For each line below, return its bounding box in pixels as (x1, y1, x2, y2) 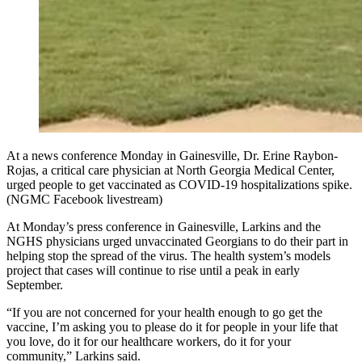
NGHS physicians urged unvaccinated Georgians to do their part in (6, 234, 348, 249)
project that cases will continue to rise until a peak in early (6, 263, 300, 278)
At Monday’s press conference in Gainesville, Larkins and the (6, 220, 321, 234)
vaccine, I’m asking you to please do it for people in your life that (6, 320, 338, 335)
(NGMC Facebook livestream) (6, 192, 162, 207)
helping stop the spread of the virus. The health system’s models (6, 249, 330, 263)
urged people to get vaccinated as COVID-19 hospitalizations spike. (6, 178, 352, 192)
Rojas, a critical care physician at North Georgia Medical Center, (6, 163, 335, 178)
